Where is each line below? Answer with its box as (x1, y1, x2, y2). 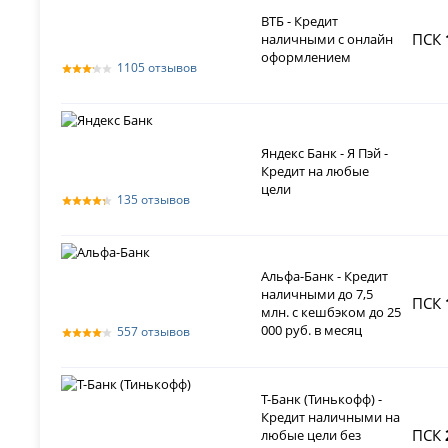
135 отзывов (117, 190, 191, 208)
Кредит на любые (261, 161, 370, 180)
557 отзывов (117, 322, 191, 340)
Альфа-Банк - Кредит (261, 266, 389, 285)
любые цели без (261, 425, 362, 444)
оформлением (261, 47, 352, 66)
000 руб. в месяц (261, 320, 363, 339)
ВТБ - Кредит (261, 11, 339, 30)
